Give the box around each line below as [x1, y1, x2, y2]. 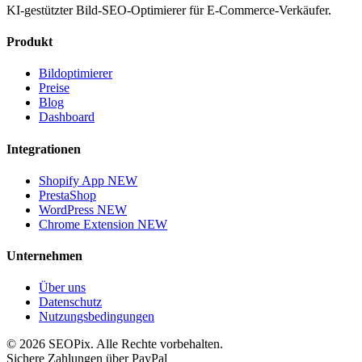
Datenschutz [39, 295, 102, 309]
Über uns [39, 280, 86, 295]
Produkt [6, 35, 53, 49]
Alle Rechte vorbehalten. [96, 337, 223, 351]
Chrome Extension [39, 217, 137, 231]
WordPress [39, 202, 97, 217]
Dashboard [39, 110, 95, 124]
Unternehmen [6, 249, 82, 263]
